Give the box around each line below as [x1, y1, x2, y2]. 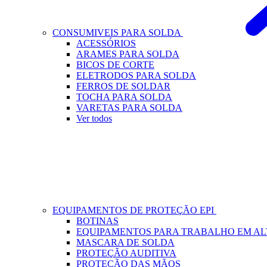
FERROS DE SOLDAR [76, 81, 170, 91]
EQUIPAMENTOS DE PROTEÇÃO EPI [52, 205, 216, 215]
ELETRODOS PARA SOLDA [76, 70, 196, 80]
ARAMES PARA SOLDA [76, 49, 179, 59]
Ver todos [76, 113, 112, 123]
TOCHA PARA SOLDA [76, 92, 172, 102]
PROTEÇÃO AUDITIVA [76, 248, 176, 258]
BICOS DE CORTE [76, 60, 154, 70]
